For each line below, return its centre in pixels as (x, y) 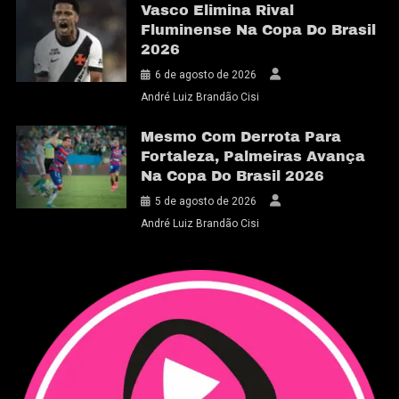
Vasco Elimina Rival (218, 10)
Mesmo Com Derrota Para (241, 136)
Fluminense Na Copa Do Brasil (259, 29)
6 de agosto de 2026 (206, 74)
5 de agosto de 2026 (206, 201)
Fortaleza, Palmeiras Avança (253, 156)
